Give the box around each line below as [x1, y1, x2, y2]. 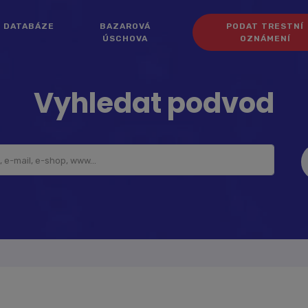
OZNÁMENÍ [239, 34, 291, 43]
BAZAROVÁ [99, 21, 151, 31]
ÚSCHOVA [102, 34, 148, 43]
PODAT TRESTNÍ [226, 21, 305, 31]
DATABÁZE [3, 21, 54, 31]
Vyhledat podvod [34, 84, 274, 122]
